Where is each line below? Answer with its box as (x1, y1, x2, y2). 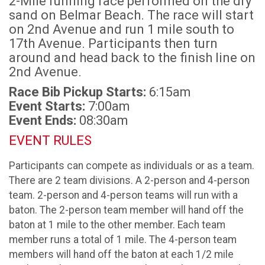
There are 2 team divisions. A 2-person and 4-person (9, 174, 250, 186)
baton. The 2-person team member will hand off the (9, 203, 244, 216)
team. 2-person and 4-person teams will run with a (9, 189, 238, 201)
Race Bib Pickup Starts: (9, 85, 146, 99)
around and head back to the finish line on (9, 50, 256, 65)
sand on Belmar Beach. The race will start (9, 8, 254, 22)
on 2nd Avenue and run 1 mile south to (9, 22, 234, 37)
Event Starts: (9, 99, 85, 114)
